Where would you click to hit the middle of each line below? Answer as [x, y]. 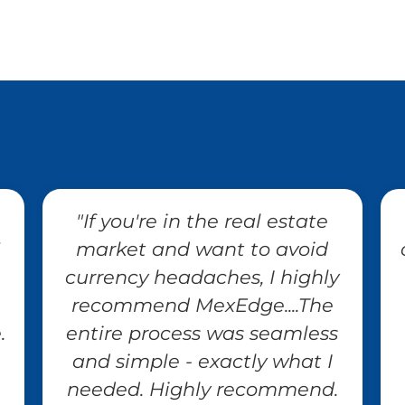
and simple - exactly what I [202, 361]
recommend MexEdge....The [202, 305]
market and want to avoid [202, 249]
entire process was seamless [202, 333]
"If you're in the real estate [202, 221]
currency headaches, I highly [202, 277]
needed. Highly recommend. [202, 389]
